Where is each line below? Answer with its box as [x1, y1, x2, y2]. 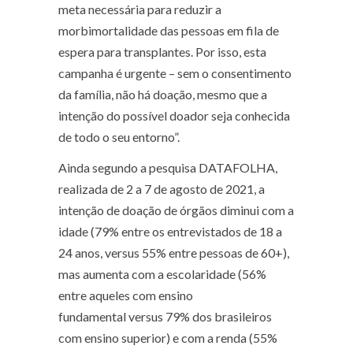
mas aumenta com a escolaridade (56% [58, 266, 266, 281]
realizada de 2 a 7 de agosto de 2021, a [58, 181, 265, 196]
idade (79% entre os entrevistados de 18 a [58, 224, 282, 239]
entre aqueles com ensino [58, 288, 193, 303]
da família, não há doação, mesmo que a [58, 87, 267, 102]
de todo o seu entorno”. [58, 129, 180, 144]
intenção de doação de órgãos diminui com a [58, 203, 294, 217]
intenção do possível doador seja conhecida [58, 108, 290, 123]
